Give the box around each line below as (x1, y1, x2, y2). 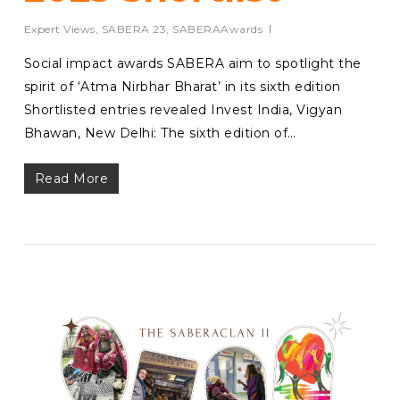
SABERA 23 (101, 22, 167, 37)
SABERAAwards (172, 22, 263, 37)
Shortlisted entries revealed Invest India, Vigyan (23, 102, 343, 119)
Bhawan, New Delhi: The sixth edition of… (23, 125, 296, 142)
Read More (34, 171, 109, 187)
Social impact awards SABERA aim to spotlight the (23, 55, 362, 72)
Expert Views (23, 22, 96, 37)
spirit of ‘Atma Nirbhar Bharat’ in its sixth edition (23, 79, 341, 96)
